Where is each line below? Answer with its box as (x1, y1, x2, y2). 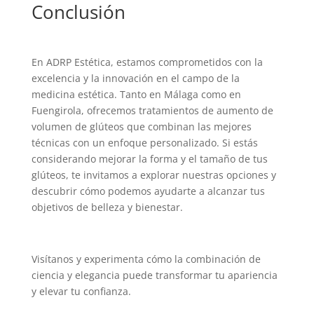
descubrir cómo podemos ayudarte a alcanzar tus (31, 184, 265, 198)
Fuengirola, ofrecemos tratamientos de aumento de (31, 103, 273, 117)
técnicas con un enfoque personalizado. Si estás (31, 135, 258, 149)
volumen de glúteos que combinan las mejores (31, 119, 252, 133)
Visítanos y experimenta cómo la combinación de (31, 252, 261, 266)
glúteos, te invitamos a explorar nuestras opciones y (31, 168, 276, 182)
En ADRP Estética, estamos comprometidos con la (31, 55, 263, 69)
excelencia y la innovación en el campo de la (31, 71, 240, 85)
